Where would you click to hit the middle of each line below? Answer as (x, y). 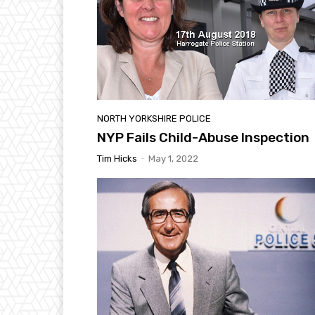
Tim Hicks (117, 158)
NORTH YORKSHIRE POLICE (154, 118)
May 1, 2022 (173, 158)
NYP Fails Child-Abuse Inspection (203, 137)
